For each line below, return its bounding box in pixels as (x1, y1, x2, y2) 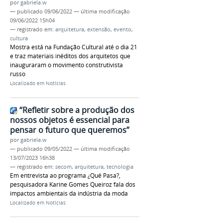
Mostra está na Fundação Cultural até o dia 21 (10, 42, 137, 51)
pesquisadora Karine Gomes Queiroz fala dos (10, 180, 135, 189)
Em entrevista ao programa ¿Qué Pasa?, (10, 171, 120, 180)
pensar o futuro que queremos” (10, 124, 129, 135)
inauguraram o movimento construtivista (10, 60, 123, 69)
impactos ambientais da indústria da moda (10, 189, 128, 198)
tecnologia (107, 163, 133, 170)
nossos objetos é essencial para (10, 114, 129, 125)
